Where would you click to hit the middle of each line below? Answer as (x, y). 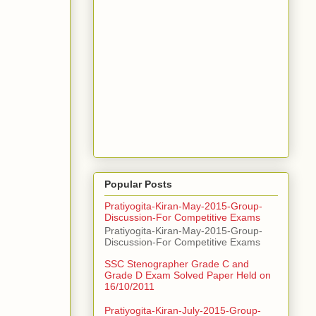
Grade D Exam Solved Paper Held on (188, 275)
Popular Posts (138, 184)
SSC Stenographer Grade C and (177, 264)
